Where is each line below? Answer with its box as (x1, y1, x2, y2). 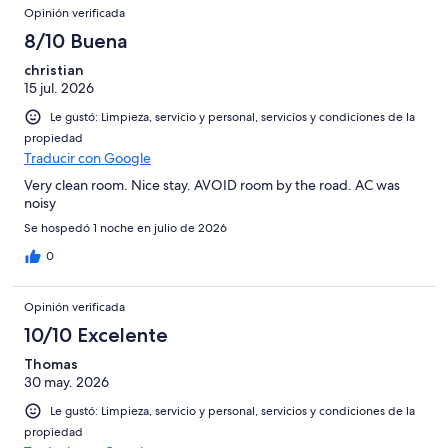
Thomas (24, 354, 78, 373)
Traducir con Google (24, 148, 151, 167)
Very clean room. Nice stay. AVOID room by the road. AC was (24, 175, 400, 194)
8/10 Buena (24, 28, 128, 53)
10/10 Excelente (24, 322, 168, 347)
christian (24, 60, 84, 79)
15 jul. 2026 (24, 78, 94, 97)
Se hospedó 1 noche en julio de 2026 (24, 219, 227, 236)
